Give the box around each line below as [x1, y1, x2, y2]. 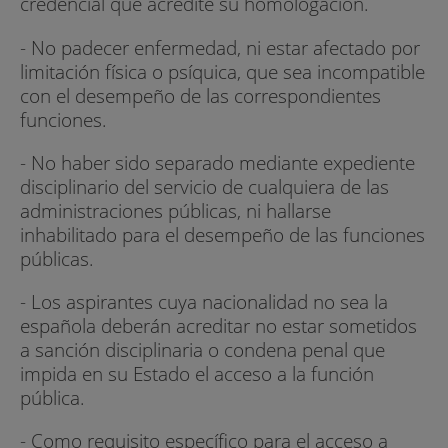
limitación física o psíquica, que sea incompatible [20, 57, 425, 85]
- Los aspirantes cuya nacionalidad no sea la [20, 287, 388, 315]
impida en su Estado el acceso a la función [20, 359, 374, 387]
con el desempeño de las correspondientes [20, 81, 381, 109]
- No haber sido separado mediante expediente [20, 148, 415, 176]
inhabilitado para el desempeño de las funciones [20, 220, 425, 248]
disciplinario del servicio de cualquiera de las [20, 172, 389, 200]
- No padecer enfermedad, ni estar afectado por [20, 33, 420, 61]
